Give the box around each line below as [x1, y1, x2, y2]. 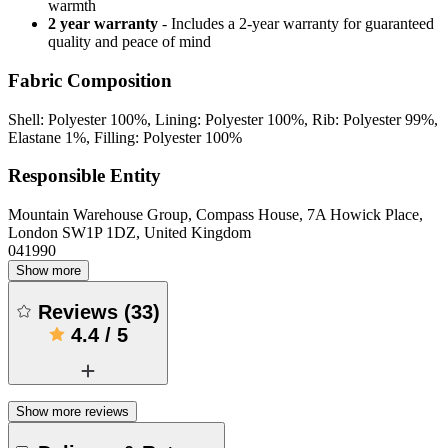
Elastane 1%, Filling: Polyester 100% [8, 128, 242, 146]
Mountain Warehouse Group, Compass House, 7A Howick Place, [8, 206, 423, 224]
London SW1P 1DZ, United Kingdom [8, 224, 251, 242]
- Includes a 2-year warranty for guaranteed [162, 15, 434, 33]
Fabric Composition [8, 69, 172, 91]
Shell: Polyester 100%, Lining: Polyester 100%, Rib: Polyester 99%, [8, 110, 438, 128]
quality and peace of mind [48, 33, 211, 51]
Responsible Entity [8, 165, 161, 187]
